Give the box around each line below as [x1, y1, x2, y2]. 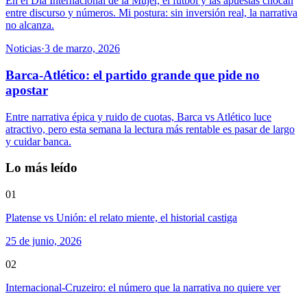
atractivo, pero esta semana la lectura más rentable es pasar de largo [5, 123, 295, 135]
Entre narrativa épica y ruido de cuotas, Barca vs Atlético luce [5, 110, 271, 123]
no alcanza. [5, 19, 54, 32]
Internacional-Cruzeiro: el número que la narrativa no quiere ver [5, 282, 280, 294]
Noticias [5, 42, 41, 55]
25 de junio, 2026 [5, 235, 82, 247]
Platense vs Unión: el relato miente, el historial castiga [5, 212, 237, 224]
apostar [5, 83, 48, 98]
